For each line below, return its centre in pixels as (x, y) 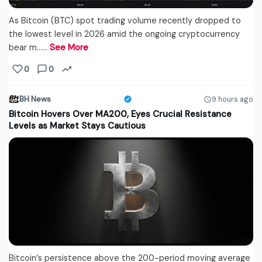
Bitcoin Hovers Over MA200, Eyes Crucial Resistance (120, 114)
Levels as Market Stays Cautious (77, 126)
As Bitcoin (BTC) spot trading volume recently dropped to (125, 21)
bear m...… (29, 48)
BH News (35, 99)
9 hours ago (232, 99)
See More (69, 48)
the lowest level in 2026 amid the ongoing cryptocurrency (124, 34)
